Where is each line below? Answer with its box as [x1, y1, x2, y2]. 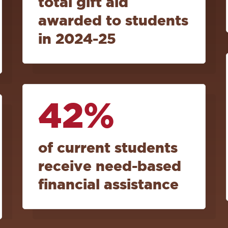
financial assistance [38, 176, 179, 192]
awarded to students [38, 12, 188, 28]
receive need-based [38, 158, 181, 174]
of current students [38, 139, 178, 156]
